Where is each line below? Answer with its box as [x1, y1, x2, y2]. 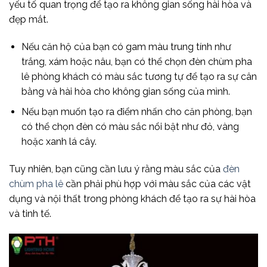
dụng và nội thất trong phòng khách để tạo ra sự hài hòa [9, 193, 256, 205]
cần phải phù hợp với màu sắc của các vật [63, 178, 251, 190]
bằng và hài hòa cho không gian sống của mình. [21, 85, 232, 97]
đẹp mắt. [9, 13, 51, 25]
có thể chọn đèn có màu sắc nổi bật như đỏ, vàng [21, 121, 239, 133]
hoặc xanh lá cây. [21, 136, 99, 148]
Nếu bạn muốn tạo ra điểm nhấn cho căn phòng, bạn [21, 106, 252, 118]
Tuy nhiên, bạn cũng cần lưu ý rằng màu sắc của [9, 163, 223, 175]
